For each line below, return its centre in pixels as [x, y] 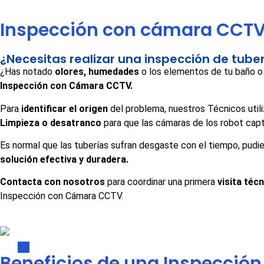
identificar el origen [66, 108]
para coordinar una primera [162, 182]
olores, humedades [98, 72]
